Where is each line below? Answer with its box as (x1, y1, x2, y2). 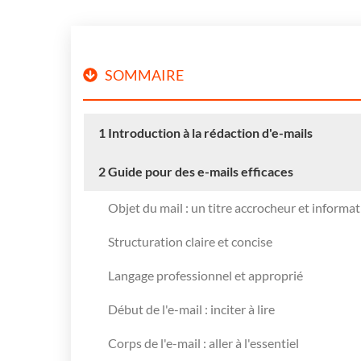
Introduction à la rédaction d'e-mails (108, 124, 313, 140)
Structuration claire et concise (108, 233, 272, 249)
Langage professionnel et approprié (108, 267, 303, 283)
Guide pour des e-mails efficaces (108, 163, 293, 179)
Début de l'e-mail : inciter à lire (108, 301, 275, 317)
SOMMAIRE (105, 65, 184, 84)
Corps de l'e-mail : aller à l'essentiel (108, 334, 299, 351)
